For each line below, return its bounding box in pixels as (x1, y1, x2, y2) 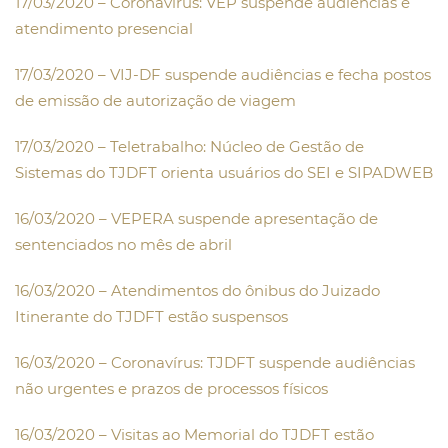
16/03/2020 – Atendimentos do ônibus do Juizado (15, 281, 380, 301)
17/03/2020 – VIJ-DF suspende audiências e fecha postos (15, 65, 431, 85)
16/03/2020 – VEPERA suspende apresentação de (15, 209, 378, 229)
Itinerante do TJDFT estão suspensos (15, 307, 288, 327)
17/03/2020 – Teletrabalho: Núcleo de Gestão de (15, 137, 364, 157)
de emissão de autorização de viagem (15, 91, 296, 111)
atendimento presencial (15, 19, 193, 39)
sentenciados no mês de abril (15, 235, 232, 255)
